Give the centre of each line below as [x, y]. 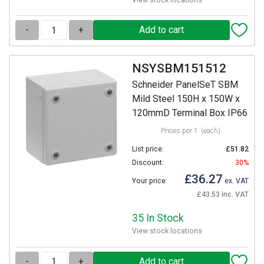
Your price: [150, 181]
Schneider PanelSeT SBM [185, 85]
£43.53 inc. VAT [223, 195]
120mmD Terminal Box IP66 [190, 113]
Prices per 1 [179, 131]
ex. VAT [236, 181]
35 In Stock [158, 218]
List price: [148, 149]
